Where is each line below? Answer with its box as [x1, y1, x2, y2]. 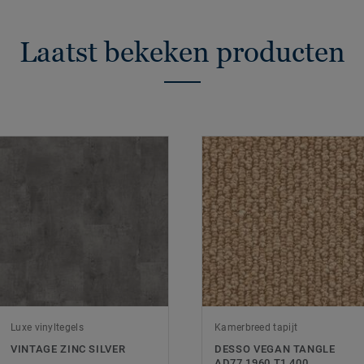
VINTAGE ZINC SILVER [11, 343, 126, 356]
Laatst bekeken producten [19, 36, 345, 69]
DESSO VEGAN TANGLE [214, 343, 336, 356]
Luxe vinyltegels [11, 322, 84, 334]
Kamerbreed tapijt [214, 322, 298, 334]
